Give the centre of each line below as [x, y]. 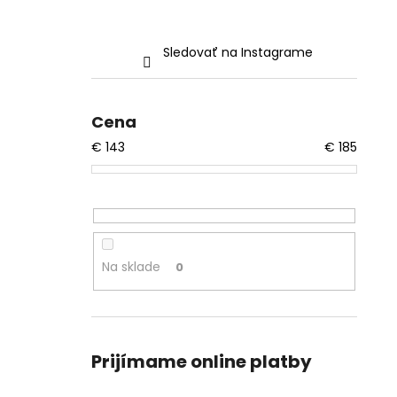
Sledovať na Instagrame [237, 52]
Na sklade [131, 267]
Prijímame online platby [202, 361]
